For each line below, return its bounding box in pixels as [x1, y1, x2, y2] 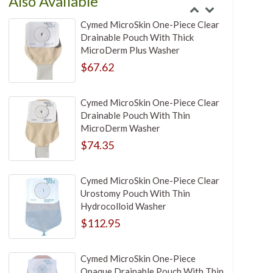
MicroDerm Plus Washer [80, 44, 180, 56]
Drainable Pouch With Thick [80, 32, 194, 43]
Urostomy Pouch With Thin [80, 188, 190, 199]
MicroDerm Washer [80, 122, 160, 134]
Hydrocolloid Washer [80, 200, 166, 212]
